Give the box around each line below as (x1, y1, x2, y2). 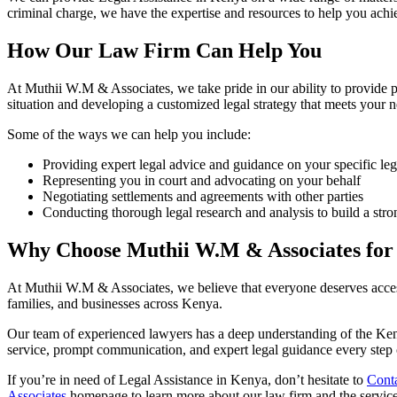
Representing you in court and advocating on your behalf (43, 173, 361, 189)
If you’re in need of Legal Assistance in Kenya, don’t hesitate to (7, 372, 367, 388)
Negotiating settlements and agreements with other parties (43, 189, 363, 205)
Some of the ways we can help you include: (7, 127, 251, 143)
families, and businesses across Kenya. (7, 296, 222, 312)
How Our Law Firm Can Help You (7, 39, 322, 63)
